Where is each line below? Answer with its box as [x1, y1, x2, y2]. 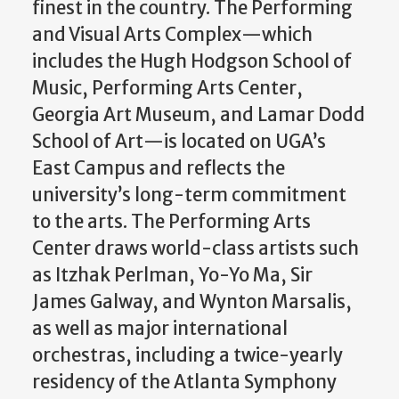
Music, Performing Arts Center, [32, 76, 303, 100]
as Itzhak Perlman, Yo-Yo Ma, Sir [32, 263, 313, 287]
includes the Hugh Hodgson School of [32, 49, 352, 73]
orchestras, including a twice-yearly [32, 343, 343, 367]
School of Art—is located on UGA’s [32, 129, 326, 153]
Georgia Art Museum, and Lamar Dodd [32, 102, 365, 126]
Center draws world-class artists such [32, 236, 359, 260]
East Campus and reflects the [32, 156, 285, 180]
